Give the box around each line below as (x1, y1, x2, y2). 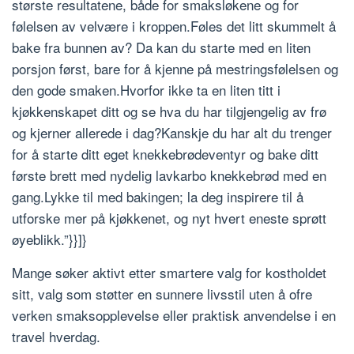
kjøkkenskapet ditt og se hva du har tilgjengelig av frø (12, 100, 326, 121)
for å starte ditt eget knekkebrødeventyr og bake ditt (12, 143, 318, 164)
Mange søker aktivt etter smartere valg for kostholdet (12, 262, 326, 282)
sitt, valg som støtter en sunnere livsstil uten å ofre (12, 283, 312, 303)
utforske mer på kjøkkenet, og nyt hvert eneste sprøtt (12, 207, 326, 228)
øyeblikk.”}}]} (12, 228, 87, 249)
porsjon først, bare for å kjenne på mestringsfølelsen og (12, 58, 338, 78)
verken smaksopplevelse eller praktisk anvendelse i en (12, 304, 336, 325)
